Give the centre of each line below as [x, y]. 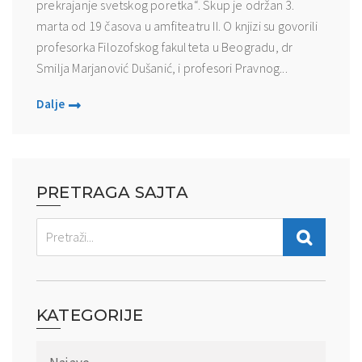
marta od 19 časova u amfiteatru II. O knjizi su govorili [177, 26]
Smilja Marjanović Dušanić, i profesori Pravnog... [162, 68]
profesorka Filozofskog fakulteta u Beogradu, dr [165, 47]
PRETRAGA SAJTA [112, 193]
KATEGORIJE [90, 316]
